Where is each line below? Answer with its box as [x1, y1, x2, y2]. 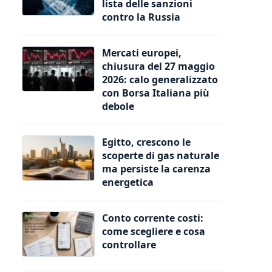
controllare [102, 237, 156, 251]
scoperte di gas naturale [102, 148, 219, 162]
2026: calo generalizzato [102, 72, 218, 86]
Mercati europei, [102, 46, 182, 59]
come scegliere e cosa [102, 224, 205, 238]
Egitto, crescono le [102, 135, 191, 149]
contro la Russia [102, 10, 180, 24]
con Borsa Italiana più [102, 86, 209, 100]
